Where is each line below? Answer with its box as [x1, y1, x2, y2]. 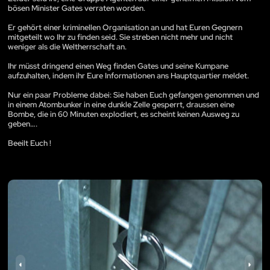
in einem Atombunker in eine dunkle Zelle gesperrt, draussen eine [8, 99, 234, 110]
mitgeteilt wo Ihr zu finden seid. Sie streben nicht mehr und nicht [8, 31, 233, 42]
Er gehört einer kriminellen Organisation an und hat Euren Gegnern [8, 22, 242, 33]
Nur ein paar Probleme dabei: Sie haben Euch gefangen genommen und [8, 89, 259, 100]
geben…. [8, 118, 37, 129]
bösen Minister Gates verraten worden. [8, 2, 145, 13]
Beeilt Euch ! [8, 137, 51, 148]
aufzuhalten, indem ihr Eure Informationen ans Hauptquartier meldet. [8, 70, 249, 81]
